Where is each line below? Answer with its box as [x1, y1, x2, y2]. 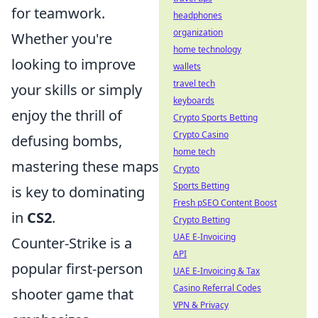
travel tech [173, 77, 215, 89]
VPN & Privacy [173, 299, 229, 311]
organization [173, 26, 223, 38]
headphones [173, 9, 222, 21]
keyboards [173, 94, 214, 106]
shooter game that [11, 285, 133, 305]
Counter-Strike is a [11, 234, 132, 253]
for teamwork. [11, 4, 105, 23]
